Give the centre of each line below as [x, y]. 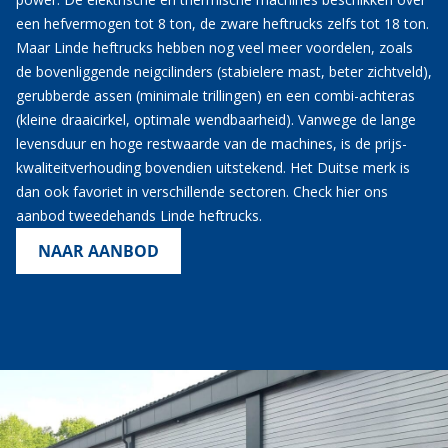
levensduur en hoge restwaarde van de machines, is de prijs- [211, 143]
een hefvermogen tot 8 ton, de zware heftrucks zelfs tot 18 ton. [222, 23]
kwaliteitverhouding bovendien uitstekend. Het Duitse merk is [213, 167]
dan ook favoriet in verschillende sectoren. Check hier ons [202, 191]
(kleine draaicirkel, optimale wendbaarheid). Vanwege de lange [216, 119]
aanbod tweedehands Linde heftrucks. [139, 215]
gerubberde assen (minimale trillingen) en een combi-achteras [215, 95]
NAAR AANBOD [98, 250]
